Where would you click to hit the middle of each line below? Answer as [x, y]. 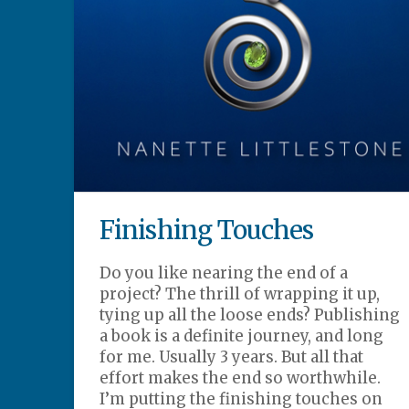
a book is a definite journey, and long [242, 336]
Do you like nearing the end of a [224, 273]
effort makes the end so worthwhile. [246, 378]
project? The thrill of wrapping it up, [240, 294]
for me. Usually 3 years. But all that [232, 357]
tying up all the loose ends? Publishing [250, 315]
